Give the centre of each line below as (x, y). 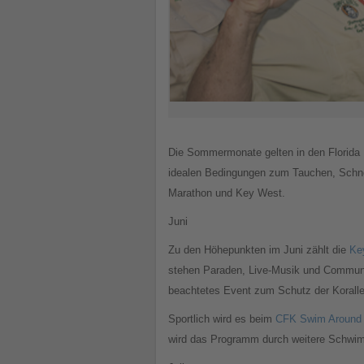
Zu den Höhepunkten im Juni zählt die (257, 250)
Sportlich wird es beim (222, 319)
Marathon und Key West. (227, 193)
